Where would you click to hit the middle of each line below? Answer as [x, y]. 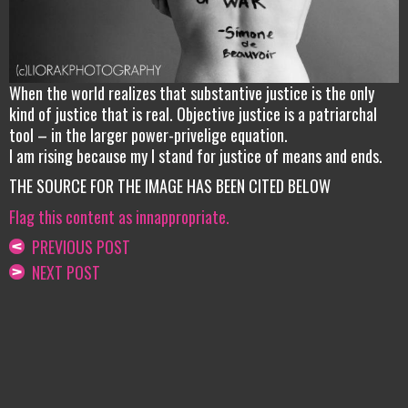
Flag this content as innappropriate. [119, 216]
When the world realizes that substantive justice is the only [192, 92]
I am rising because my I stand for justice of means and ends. [196, 155]
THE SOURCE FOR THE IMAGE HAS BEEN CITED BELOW [170, 186]
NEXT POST [62, 273]
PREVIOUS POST [77, 247]
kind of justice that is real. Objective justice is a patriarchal [193, 113]
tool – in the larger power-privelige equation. [148, 134]
